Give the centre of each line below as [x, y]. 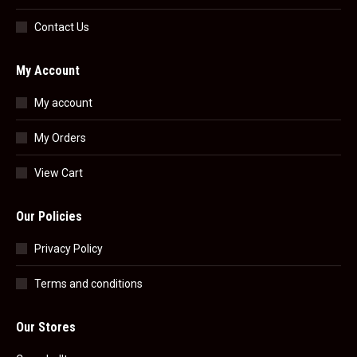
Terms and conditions [88, 284]
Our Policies [49, 216]
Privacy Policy [69, 249]
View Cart [59, 173]
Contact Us [62, 27]
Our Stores [46, 327]
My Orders [60, 138]
